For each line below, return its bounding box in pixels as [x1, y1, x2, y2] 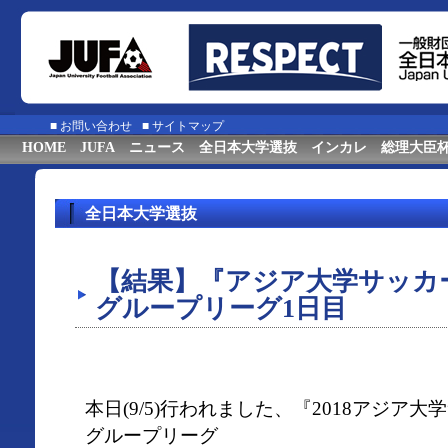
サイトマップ [152, 119, 224, 133]
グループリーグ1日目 [95, 294, 347, 323]
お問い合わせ [60, 119, 132, 133]
